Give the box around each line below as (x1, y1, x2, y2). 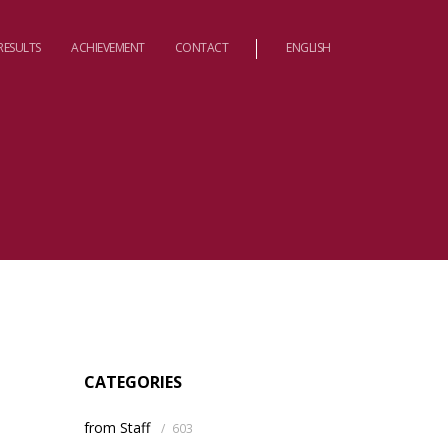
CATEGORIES (83, 371, 182, 393)
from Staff (83, 418, 150, 437)
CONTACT (174, 39, 229, 56)
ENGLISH (286, 39, 331, 56)
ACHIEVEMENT (70, 39, 145, 56)
